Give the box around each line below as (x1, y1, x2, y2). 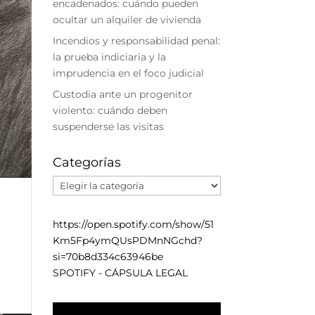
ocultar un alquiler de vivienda (52, 13, 201, 26)
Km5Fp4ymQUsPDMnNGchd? (52, 234, 202, 247)
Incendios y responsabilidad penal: (52, 34, 220, 47)
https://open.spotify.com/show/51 (52, 218, 214, 231)
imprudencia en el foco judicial (52, 67, 204, 79)
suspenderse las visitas (52, 120, 164, 133)
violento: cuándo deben (52, 104, 167, 117)
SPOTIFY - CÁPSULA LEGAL (52, 266, 188, 279)
